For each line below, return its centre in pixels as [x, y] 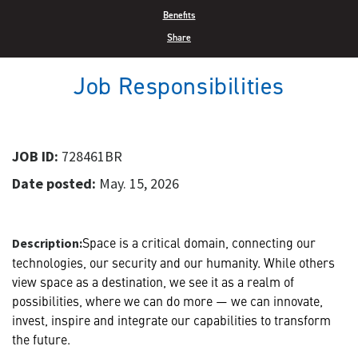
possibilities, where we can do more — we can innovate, [167, 300]
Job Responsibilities [179, 86]
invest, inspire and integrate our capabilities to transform [171, 319]
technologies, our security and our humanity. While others [173, 262]
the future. [41, 338]
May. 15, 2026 [137, 183]
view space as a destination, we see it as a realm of [153, 281]
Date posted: [54, 183]
